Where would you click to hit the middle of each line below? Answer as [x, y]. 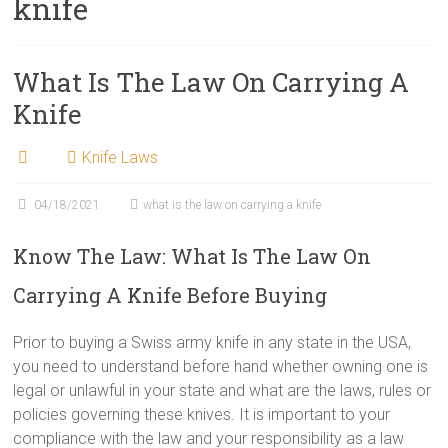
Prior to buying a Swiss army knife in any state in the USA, [212, 342]
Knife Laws [120, 157]
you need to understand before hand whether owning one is [221, 366]
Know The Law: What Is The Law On [192, 256]
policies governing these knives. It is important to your [202, 414]
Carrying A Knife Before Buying [170, 295]
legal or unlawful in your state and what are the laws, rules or [222, 390]
